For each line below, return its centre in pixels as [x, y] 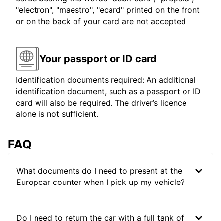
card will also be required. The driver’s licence [101, 103]
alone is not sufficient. [57, 114]
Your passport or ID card [98, 58]
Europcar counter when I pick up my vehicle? [100, 182]
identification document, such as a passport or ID [108, 92]
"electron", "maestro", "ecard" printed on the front [108, 10]
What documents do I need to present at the [99, 171]
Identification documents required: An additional [106, 80]
